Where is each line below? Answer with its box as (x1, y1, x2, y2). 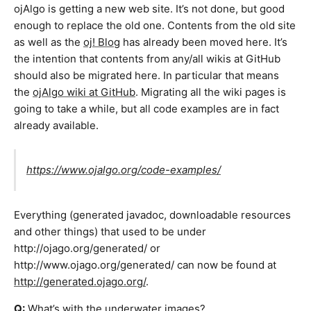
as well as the (14, 35, 83, 49)
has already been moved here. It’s (120, 35, 287, 49)
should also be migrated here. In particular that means (14, 68, 279, 82)
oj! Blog (83, 35, 120, 49)
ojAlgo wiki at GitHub (33, 85, 135, 99)
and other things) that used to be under (14, 224, 206, 238)
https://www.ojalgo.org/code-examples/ (26, 163, 221, 177)
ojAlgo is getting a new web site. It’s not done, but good (14, 1, 285, 15)
